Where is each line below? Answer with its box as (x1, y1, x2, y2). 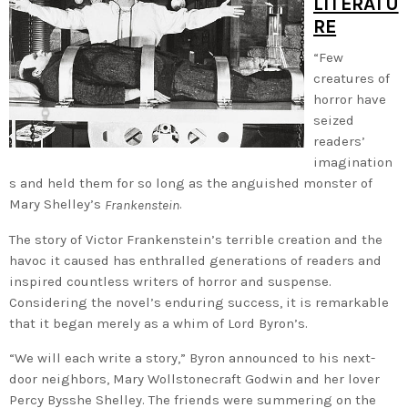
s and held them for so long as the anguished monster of (9, 174, 372, 191)
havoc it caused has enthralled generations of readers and (9, 251, 382, 269)
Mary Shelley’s (9, 195, 105, 212)
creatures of (313, 69, 390, 87)
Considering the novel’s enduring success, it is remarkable (9, 293, 389, 311)
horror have (313, 90, 386, 107)
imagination (313, 153, 393, 170)
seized (313, 111, 354, 128)
